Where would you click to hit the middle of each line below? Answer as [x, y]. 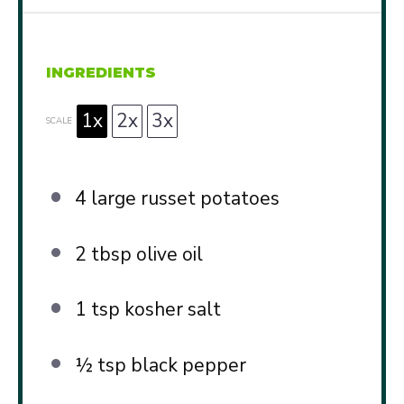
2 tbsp [103, 254]
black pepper [186, 365]
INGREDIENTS [101, 73]
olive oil [167, 254]
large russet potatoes [183, 199]
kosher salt [170, 310]
